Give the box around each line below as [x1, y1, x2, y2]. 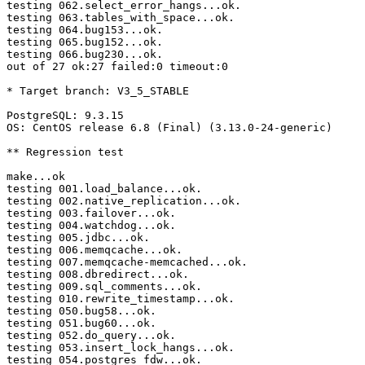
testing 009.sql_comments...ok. [7, 280, 202, 293]
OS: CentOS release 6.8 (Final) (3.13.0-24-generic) [7, 121, 332, 134]
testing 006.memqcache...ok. [7, 244, 182, 257]
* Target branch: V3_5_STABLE [7, 85, 189, 98]
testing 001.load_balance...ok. [7, 182, 202, 196]
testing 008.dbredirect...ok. [7, 268, 189, 281]
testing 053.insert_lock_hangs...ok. [7, 341, 235, 354]
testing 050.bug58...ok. [7, 305, 156, 318]
